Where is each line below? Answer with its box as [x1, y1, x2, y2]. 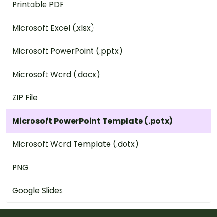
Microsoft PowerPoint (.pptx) [12, 45, 123, 57]
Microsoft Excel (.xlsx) [12, 22, 94, 33]
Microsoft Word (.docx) [12, 68, 100, 80]
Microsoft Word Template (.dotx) [12, 138, 139, 150]
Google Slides [12, 185, 63, 196]
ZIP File [12, 92, 38, 103]
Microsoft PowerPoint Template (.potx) [12, 115, 173, 126]
